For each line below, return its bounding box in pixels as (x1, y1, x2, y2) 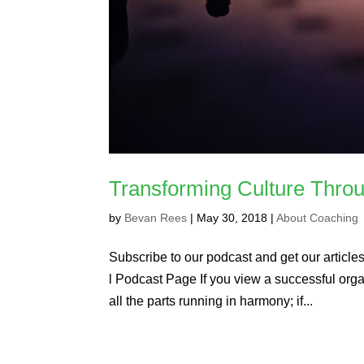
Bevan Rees (124, 210, 188, 224)
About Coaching (276, 210, 359, 224)
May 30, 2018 (197, 210, 268, 224)
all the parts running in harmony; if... (109, 293, 314, 308)
